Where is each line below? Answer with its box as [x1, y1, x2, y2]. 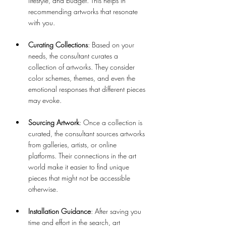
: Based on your [88, 40, 136, 49]
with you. [28, 18, 55, 27]
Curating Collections [28, 40, 88, 49]
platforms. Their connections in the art [28, 151, 138, 160]
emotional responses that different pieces [28, 84, 147, 94]
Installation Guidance [28, 206, 91, 216]
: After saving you [91, 206, 143, 216]
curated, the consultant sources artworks [28, 129, 147, 138]
